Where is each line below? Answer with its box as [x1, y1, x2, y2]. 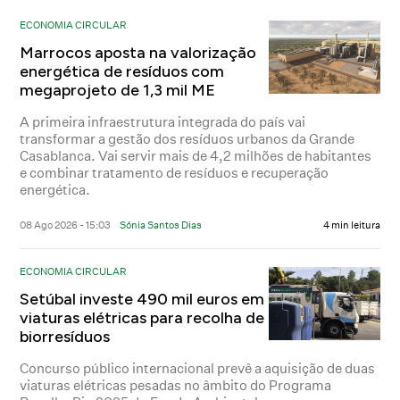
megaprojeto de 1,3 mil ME [20, 79, 216, 100]
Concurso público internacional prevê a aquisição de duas [20, 359, 376, 377]
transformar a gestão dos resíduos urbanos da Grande [20, 129, 355, 147]
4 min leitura [322, 218, 380, 231]
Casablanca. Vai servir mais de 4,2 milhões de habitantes [20, 146, 372, 164]
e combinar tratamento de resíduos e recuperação [20, 163, 329, 181]
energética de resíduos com [20, 61, 225, 81]
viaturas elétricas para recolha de [20, 307, 265, 328]
